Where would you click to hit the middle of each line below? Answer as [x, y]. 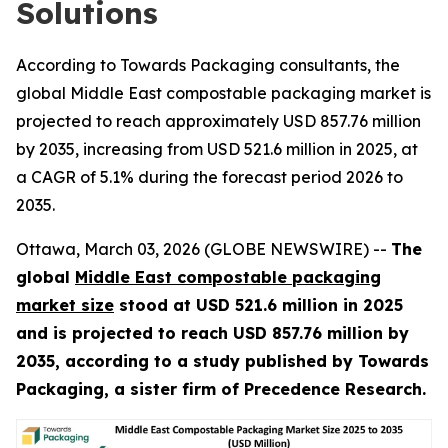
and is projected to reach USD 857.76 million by [212, 333]
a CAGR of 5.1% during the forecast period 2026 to [209, 177]
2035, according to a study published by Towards [222, 361]
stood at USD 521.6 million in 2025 [258, 305]
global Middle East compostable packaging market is [223, 93]
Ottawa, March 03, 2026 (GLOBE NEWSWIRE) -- [203, 249]
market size [65, 305]
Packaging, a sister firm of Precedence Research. [221, 389]
